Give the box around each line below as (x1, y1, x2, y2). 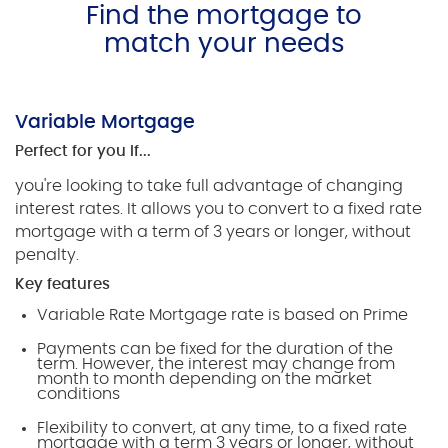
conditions (37, 386, 121, 403)
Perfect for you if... (15, 144, 151, 160)
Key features (15, 277, 110, 293)
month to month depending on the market (37, 371, 373, 388)
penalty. (15, 247, 79, 264)
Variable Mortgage (15, 113, 195, 133)
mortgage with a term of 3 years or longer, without (15, 224, 411, 241)
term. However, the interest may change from (37, 356, 396, 373)
